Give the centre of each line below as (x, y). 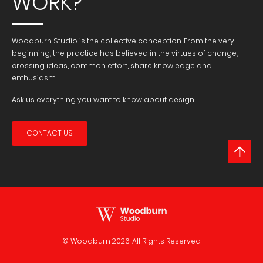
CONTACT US (50, 133)
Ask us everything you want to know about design (103, 100)
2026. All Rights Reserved (156, 241)
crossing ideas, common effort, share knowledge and (112, 65)
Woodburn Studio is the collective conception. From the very (123, 41)
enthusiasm (34, 78)
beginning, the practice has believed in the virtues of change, (125, 53)
